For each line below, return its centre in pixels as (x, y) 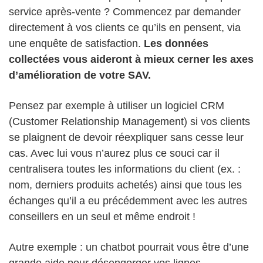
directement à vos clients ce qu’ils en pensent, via (125, 28)
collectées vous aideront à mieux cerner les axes (131, 60)
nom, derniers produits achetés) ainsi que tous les (125, 185)
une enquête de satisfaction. (76, 44)
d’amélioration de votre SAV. (80, 75)
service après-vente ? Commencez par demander (125, 12)
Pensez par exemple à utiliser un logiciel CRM (117, 106)
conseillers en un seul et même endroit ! (102, 217)
